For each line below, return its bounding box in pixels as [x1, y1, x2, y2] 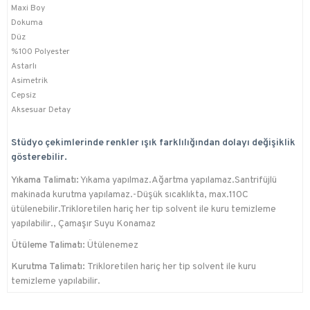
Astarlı [11, 61, 37, 73]
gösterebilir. [11, 152, 67, 164]
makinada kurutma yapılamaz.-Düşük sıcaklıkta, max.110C [11, 189, 248, 201]
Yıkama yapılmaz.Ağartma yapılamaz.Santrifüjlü [79, 174, 277, 187]
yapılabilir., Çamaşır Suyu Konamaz [11, 218, 156, 230]
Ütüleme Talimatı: [11, 239, 85, 252]
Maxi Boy [11, 3, 45, 15]
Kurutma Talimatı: [11, 261, 87, 273]
